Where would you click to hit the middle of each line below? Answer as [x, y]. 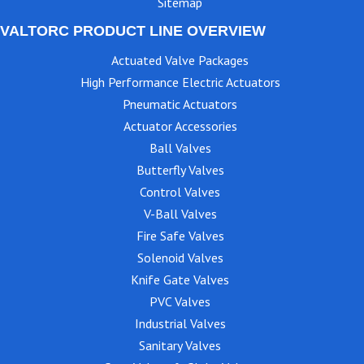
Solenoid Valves [180, 257]
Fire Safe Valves [180, 235]
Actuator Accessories [180, 126]
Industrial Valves [180, 323]
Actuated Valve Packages [180, 60]
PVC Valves [180, 301]
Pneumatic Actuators [180, 104]
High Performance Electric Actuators [180, 82]
